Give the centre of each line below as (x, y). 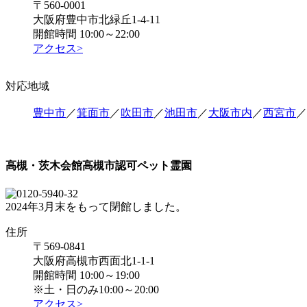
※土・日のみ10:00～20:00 (96, 289)
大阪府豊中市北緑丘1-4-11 (97, 20)
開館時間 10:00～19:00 (86, 275)
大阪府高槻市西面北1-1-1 (94, 260)
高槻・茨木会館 (44, 165)
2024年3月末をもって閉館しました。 (96, 206)
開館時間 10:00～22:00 (86, 34)
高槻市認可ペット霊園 (137, 165)
